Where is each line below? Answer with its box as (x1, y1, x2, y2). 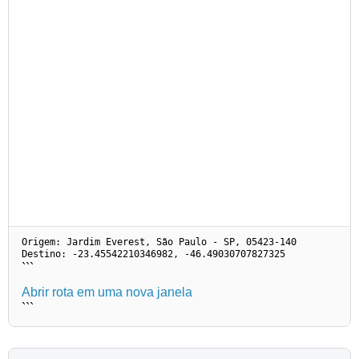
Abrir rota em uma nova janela (22, 284, 192, 299)
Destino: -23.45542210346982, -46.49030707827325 (22, 248, 285, 260)
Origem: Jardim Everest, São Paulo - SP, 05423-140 (22, 236, 296, 248)
